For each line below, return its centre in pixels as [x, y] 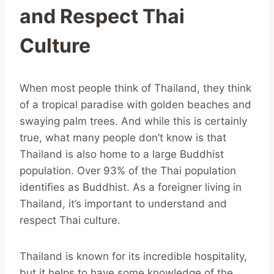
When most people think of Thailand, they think [135, 88]
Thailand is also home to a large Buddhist [122, 154]
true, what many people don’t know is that [123, 137]
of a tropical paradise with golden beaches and [135, 104]
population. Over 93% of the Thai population [128, 170]
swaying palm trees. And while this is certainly [133, 121]
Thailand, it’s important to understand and [123, 203]
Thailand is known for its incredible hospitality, [133, 256]
